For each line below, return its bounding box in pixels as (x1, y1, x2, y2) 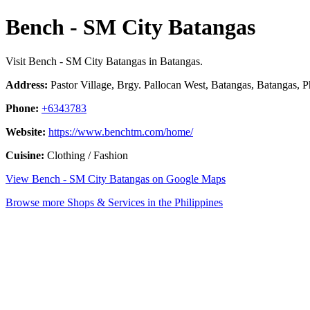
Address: (6, 78, 48, 91)
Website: (6, 125, 46, 138)
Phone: (6, 102, 39, 114)
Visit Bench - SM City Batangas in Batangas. (6, 55, 203, 67)
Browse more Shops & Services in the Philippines (6, 196, 223, 208)
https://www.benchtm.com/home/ (48, 125, 193, 138)
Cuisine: (6, 149, 44, 161)
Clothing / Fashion (44, 149, 128, 161)
